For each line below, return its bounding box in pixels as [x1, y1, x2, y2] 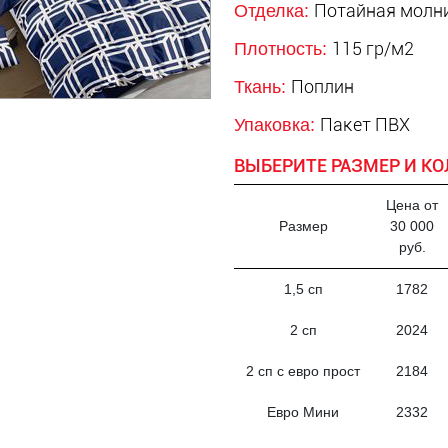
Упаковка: [233, 115, 320, 135]
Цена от [386, 197, 439, 213]
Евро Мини [267, 404, 340, 420]
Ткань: [233, 77, 291, 97]
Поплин [290, 76, 354, 97]
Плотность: [233, 39, 332, 59]
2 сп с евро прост [246, 363, 361, 379]
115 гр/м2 [331, 38, 414, 59]
